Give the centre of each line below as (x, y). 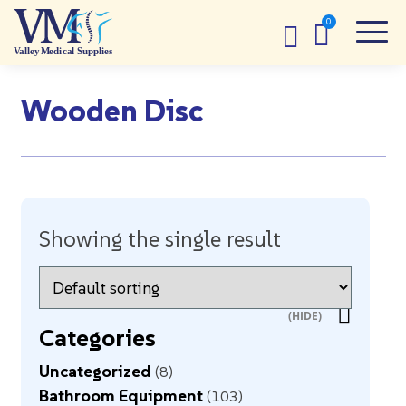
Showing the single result (159, 239)
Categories (97, 338)
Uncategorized (95, 371)
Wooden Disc (112, 111)
